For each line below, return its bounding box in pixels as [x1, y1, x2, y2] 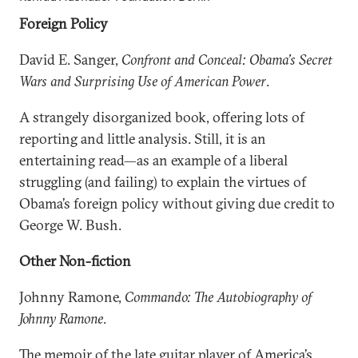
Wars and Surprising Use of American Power [19, 72, 266, 90]
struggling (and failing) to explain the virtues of [19, 173, 306, 191]
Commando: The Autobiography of [125, 288, 312, 306]
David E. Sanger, [19, 50, 121, 69]
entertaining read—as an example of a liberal [19, 151, 288, 169]
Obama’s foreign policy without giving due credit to [19, 194, 335, 213]
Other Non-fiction [19, 252, 131, 270]
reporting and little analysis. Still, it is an [19, 129, 266, 148]
